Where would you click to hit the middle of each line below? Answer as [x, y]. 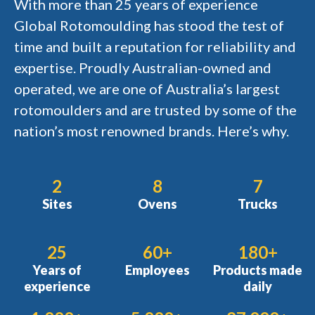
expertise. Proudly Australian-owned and [143, 67]
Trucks [258, 204]
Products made [258, 270]
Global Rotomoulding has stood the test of [149, 25]
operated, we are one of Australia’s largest [147, 88]
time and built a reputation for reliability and [155, 46]
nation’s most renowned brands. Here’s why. [152, 130]
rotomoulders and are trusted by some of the [155, 109]
